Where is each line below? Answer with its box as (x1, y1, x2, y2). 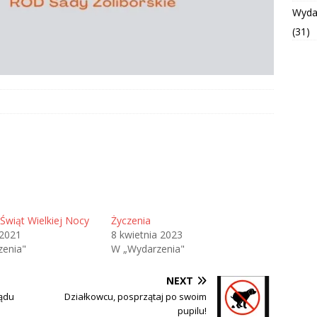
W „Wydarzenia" (110, 241, 185, 255)
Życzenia (110, 213, 151, 227)
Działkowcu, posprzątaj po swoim (64, 289, 207, 303)
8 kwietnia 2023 (110, 227, 183, 241)
